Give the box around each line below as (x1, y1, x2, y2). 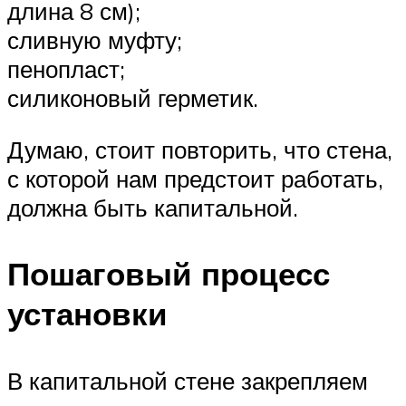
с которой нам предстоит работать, (7, 164, 383, 194)
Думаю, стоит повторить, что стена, (7, 135, 392, 165)
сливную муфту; (7, 24, 182, 54)
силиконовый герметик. (7, 82, 258, 112)
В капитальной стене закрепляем (7, 365, 368, 395)
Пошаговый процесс (7, 254, 330, 295)
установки (7, 294, 168, 334)
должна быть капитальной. (7, 193, 298, 223)
